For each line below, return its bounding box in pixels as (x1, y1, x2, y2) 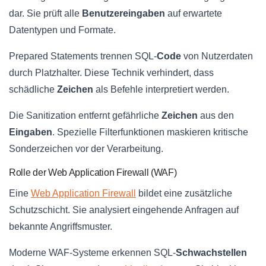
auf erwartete (165, 8, 222, 19)
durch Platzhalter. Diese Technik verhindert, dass (9, 68, 214, 78)
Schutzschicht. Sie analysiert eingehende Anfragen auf (9, 205, 239, 216)
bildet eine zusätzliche (136, 188, 232, 199)
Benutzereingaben (82, 8, 165, 19)
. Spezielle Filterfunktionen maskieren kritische (52, 127, 248, 138)
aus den (198, 110, 234, 121)
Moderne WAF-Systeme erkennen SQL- (9, 248, 176, 258)
